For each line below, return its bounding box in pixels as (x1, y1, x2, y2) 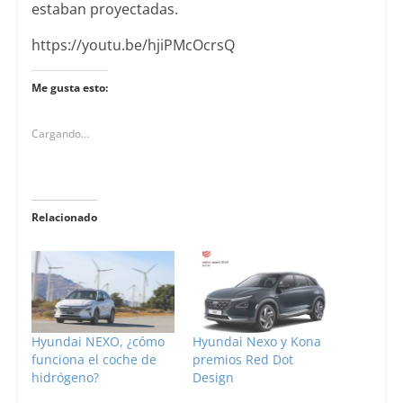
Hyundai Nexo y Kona (192, 332, 321, 350)
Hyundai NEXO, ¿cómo (31, 332, 165, 350)
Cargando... (31, 125, 89, 141)
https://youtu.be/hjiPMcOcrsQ (31, 34, 235, 55)
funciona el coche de (31, 350, 157, 368)
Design (192, 368, 234, 386)
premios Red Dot (192, 350, 293, 368)
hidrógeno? (31, 368, 99, 386)
